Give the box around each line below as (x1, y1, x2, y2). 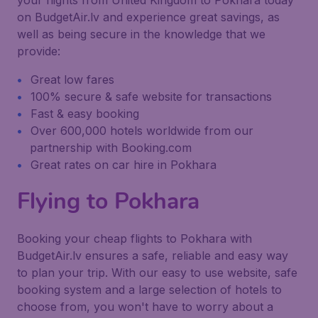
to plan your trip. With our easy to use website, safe (17, 265, 297, 280)
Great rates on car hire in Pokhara (31, 158, 216, 172)
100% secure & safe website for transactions (31, 89, 272, 104)
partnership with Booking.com (30, 141, 192, 155)
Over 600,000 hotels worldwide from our (31, 124, 253, 138)
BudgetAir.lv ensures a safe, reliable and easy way (17, 248, 288, 263)
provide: (17, 44, 60, 58)
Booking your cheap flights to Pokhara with (17, 231, 252, 246)
